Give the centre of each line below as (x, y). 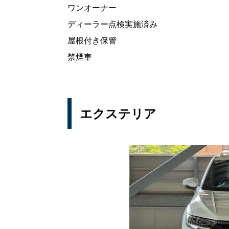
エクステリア (118, 113)
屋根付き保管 (92, 41)
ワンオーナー (92, 8)
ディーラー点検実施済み (112, 24)
